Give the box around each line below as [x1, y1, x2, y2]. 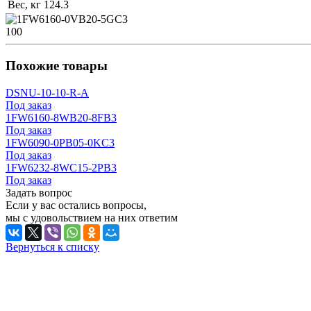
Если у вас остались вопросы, [6, 199, 146, 211]
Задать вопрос [6, 186, 72, 199]
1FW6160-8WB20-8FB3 [6, 111, 117, 124]
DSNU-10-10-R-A [6, 86, 89, 99]
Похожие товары [6, 58, 108, 74]
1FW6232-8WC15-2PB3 [6, 161, 117, 174]
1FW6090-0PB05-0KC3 [6, 136, 115, 149]
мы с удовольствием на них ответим [6, 211, 178, 224]
